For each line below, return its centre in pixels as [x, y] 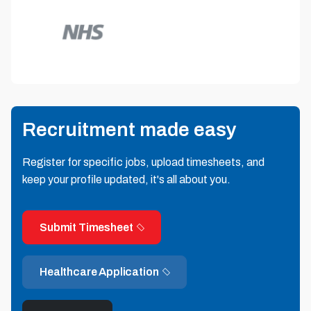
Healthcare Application [99, 271]
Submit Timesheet [86, 227]
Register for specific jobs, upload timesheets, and [143, 162]
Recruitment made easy [129, 130]
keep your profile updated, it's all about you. [126, 180]
